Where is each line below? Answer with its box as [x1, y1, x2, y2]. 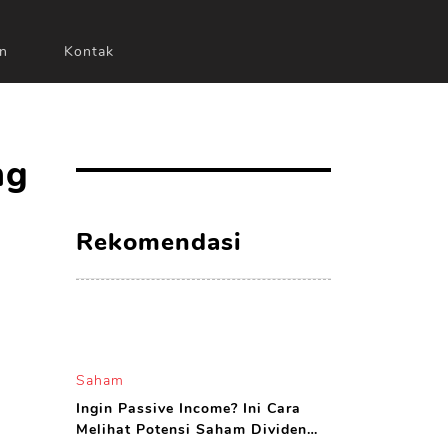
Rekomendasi [76, 225, 242, 259]
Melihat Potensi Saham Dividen [76, 420, 307, 439]
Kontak [63, 42, 114, 61]
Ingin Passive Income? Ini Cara [76, 399, 301, 418]
